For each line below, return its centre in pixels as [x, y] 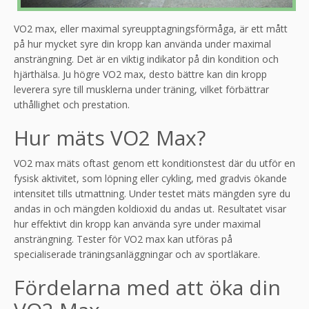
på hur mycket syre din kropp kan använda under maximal [142, 44]
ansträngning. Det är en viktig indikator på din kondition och [146, 59]
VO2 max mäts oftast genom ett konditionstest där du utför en [154, 163]
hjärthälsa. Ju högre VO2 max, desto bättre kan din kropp [140, 74]
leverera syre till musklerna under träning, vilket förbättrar [141, 90]
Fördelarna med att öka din [147, 288]
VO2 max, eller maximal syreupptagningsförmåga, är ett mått [151, 29]
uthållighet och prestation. [72, 105]
